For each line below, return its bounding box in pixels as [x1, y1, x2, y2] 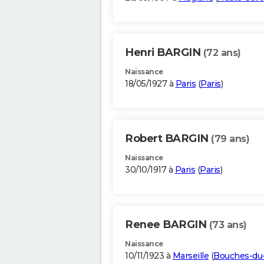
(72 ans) [203, 47, 241, 59]
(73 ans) [209, 219, 247, 231]
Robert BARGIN [125, 132, 211, 146]
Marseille [172, 250, 209, 262]
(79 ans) [211, 133, 249, 145]
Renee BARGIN [125, 218, 209, 232]
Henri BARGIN [125, 46, 203, 60]
